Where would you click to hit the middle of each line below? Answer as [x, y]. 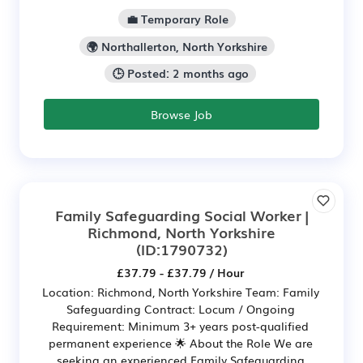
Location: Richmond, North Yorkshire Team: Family [180, 292]
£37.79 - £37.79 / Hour [180, 273]
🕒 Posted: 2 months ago [180, 73]
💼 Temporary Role [177, 18]
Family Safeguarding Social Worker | [181, 215]
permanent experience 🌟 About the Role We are [180, 343]
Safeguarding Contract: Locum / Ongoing [180, 309]
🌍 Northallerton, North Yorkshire [177, 46]
